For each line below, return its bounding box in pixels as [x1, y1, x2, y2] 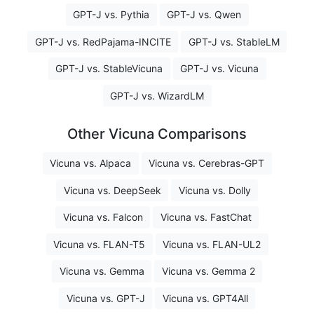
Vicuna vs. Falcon [62, 211, 143, 224]
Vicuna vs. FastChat [160, 211, 252, 224]
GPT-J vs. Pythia [73, 8, 149, 21]
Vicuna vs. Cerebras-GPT [149, 157, 264, 170]
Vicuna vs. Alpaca [50, 157, 131, 170]
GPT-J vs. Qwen [167, 8, 241, 21]
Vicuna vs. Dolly [178, 184, 251, 196]
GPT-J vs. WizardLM [110, 89, 204, 102]
